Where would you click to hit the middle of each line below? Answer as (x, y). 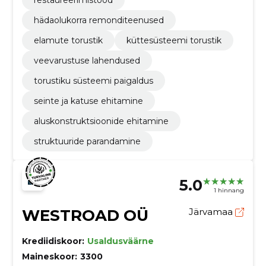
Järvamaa (212, 212)
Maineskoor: (49, 257)
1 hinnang (229, 190)
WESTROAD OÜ (85, 216)
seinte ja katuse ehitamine (88, 101)
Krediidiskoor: (53, 241)
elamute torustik (68, 41)
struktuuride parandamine (87, 142)
